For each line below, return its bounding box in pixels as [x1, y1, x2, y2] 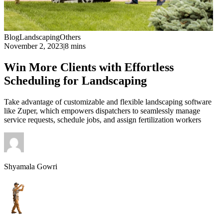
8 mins [65, 42, 86, 50]
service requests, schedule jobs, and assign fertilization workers [4, 115, 201, 124]
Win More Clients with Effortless [4, 60, 174, 74]
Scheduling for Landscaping [4, 74, 147, 87]
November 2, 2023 [4, 42, 63, 50]
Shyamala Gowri [4, 162, 57, 171]
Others [60, 33, 81, 41]
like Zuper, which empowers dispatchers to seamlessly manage [4, 106, 200, 115]
